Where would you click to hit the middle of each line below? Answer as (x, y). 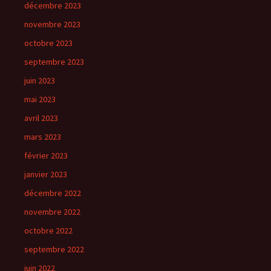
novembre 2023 (52, 24)
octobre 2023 (48, 43)
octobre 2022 (48, 230)
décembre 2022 (53, 193)
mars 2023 (43, 137)
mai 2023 (40, 99)
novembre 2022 (52, 212)
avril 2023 (41, 118)
